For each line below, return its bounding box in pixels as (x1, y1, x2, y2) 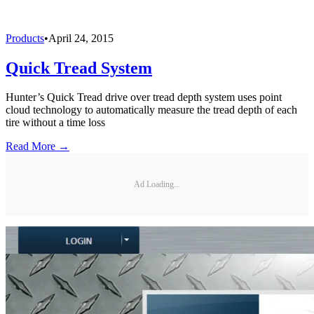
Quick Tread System (6, 58, 152, 77)
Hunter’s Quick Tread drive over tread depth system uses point (6, 91, 282, 104)
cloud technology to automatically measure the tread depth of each (6, 104, 297, 116)
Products (6, 32, 44, 44)
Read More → (6, 140, 69, 153)
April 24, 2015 (48, 32, 114, 44)
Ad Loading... (134, 179, 180, 189)
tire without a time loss (6, 116, 105, 129)
